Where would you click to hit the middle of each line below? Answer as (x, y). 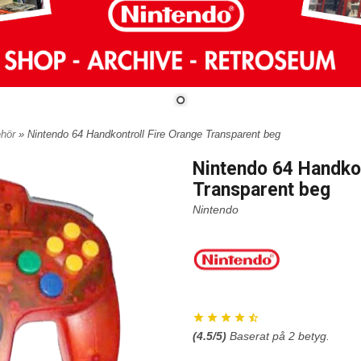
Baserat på (259, 336)
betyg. (312, 336)
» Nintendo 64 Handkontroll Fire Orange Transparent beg (149, 134)
